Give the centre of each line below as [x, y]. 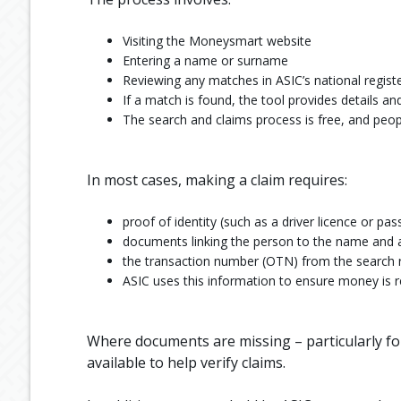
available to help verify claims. [186, 362]
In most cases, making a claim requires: [217, 179]
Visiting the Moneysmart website [217, 40]
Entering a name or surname [205, 60]
